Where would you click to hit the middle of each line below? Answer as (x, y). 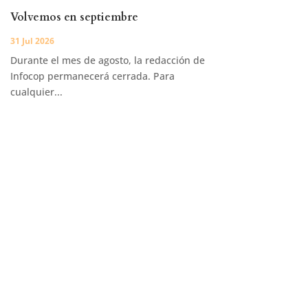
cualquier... (36, 92)
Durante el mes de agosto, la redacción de (107, 60)
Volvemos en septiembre (74, 18)
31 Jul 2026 (32, 41)
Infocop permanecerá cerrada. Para (92, 76)
